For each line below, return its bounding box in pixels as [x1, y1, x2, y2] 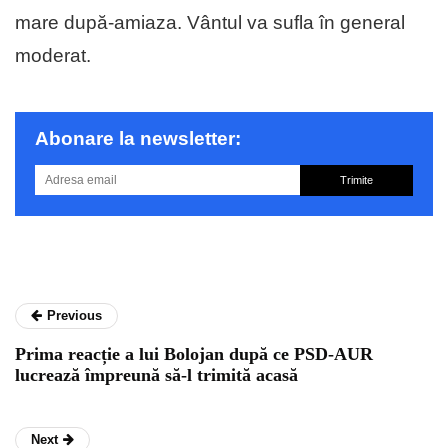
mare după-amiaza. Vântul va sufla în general [15, 12, 405, 34]
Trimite [339, 174, 373, 187]
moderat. [15, 45, 91, 67]
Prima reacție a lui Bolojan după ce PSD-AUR [15, 344, 373, 365]
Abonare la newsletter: [35, 128, 241, 150]
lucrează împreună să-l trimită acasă [15, 365, 298, 386]
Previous [47, 308, 102, 324]
